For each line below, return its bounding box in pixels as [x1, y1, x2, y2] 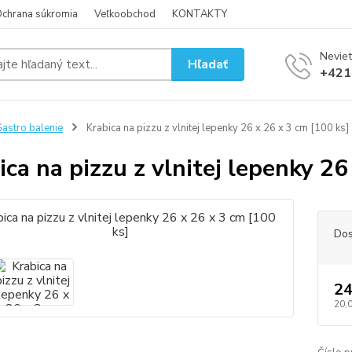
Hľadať [188, 55, 229, 73]
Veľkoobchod [94, 7, 156, 21]
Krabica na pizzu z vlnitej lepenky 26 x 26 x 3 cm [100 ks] [83, 121, 349, 135]
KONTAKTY [172, 7, 227, 21]
